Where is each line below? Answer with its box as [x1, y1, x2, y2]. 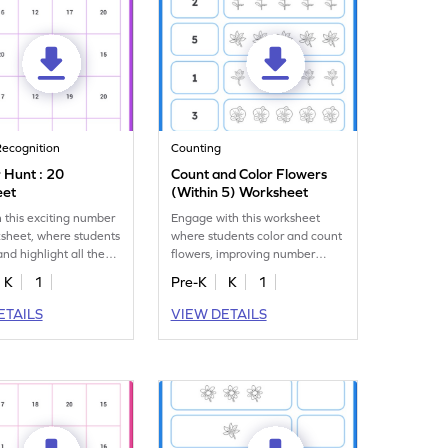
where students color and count [171, 229, 343, 243]
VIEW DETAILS [170, 306, 267, 322]
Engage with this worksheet [171, 211, 321, 225]
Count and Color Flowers [171, 166, 328, 182]
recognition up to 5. [171, 265, 279, 279]
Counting [171, 141, 222, 155]
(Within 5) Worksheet [171, 184, 309, 200]
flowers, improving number [171, 247, 316, 261]
